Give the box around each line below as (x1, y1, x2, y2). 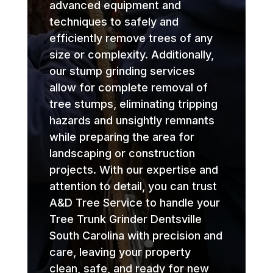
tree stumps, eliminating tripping (49, 97, 218, 110)
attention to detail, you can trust (49, 179, 217, 193)
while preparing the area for (49, 130, 194, 143)
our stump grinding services (49, 64, 195, 77)
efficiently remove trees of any (49, 31, 213, 44)
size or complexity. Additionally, (49, 48, 214, 61)
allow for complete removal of (49, 80, 208, 94)
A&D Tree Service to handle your (49, 196, 220, 209)
